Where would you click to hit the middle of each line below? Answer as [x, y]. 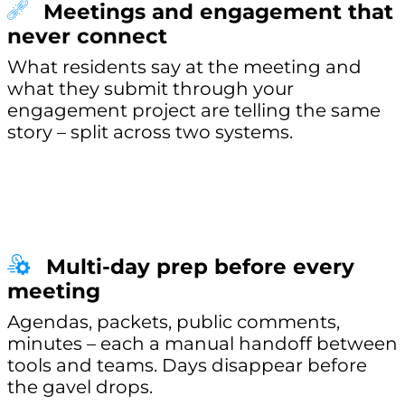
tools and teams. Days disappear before [187, 366]
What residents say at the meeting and [184, 66]
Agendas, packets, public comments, [174, 322]
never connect [87, 36]
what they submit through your [151, 88]
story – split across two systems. [150, 132]
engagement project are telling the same [194, 110]
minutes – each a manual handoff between [202, 344]
